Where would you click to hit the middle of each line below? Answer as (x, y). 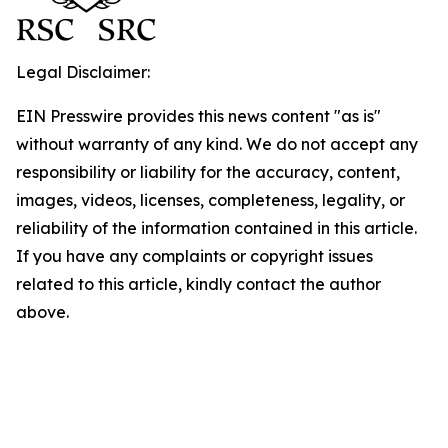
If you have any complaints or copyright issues (194, 256)
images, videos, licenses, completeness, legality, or (210, 200)
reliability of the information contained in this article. (216, 228)
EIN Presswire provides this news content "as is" (198, 116)
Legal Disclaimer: (83, 72)
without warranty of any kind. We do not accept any (217, 144)
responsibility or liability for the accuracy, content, (208, 172)
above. (42, 312)
